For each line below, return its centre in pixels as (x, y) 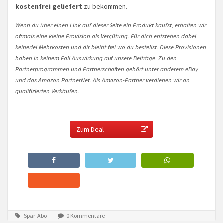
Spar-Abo (35, 216)
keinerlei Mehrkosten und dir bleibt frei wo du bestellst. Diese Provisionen (111, 47)
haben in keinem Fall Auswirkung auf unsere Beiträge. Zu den (96, 58)
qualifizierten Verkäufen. (47, 91)
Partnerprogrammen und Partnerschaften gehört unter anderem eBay (107, 69)
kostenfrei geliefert (49, 7)
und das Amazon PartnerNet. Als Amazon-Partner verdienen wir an (103, 80)
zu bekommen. (105, 7)
